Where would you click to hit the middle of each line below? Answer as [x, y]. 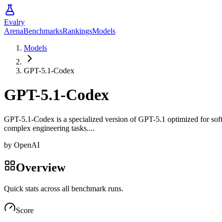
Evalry [14, 22]
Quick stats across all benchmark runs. [64, 188]
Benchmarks [43, 31]
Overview [41, 167]
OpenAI [27, 145]
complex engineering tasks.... [49, 128]
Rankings [77, 31]
